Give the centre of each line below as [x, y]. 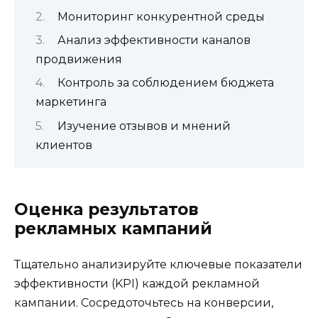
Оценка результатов [106, 209]
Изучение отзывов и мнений [144, 126]
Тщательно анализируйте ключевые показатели [158, 264]
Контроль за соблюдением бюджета [165, 83]
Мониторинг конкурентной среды [161, 16]
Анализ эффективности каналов [154, 40]
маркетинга [71, 102]
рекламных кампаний [113, 228]
